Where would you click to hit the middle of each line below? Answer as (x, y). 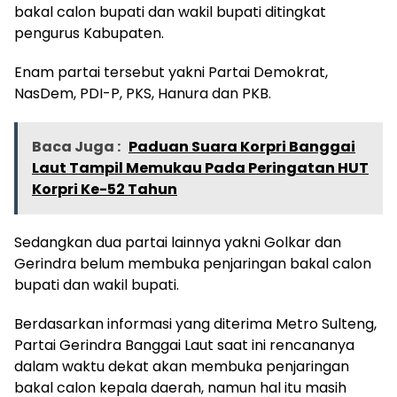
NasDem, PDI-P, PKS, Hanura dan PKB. (143, 94)
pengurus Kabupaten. (89, 34)
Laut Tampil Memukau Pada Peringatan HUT (200, 168)
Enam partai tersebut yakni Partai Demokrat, (171, 73)
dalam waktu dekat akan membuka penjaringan (182, 367)
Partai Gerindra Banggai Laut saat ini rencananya (184, 346)
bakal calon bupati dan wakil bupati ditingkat (170, 12)
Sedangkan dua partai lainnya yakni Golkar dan (178, 243)
